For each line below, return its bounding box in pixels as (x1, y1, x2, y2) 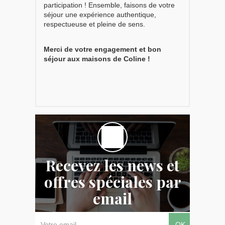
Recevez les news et (46, 155, 179, 175)
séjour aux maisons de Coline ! (44, 54, 150, 63)
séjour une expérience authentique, (44, 10, 156, 19)
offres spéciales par (44, 171, 181, 192)
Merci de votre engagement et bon (44, 45, 161, 53)
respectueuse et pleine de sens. (44, 20, 145, 28)
